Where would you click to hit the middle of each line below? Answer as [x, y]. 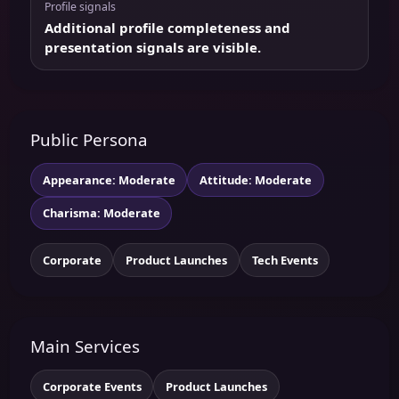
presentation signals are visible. [152, 48]
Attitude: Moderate [256, 179]
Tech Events [285, 260]
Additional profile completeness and [167, 28]
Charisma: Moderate [101, 213]
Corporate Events [92, 386]
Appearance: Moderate [109, 179]
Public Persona [89, 140]
